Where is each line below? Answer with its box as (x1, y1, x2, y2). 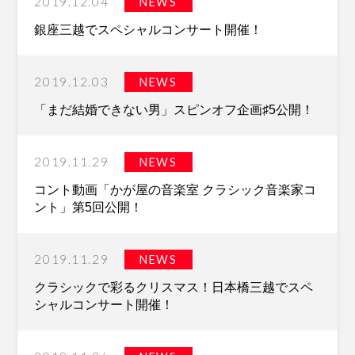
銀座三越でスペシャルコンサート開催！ (34, 22, 263, 37)
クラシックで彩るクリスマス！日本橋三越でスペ (34, 279, 314, 294)
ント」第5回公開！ (34, 199, 143, 214)
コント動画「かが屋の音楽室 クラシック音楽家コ (34, 181, 317, 197)
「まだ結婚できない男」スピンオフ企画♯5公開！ (34, 102, 315, 117)
